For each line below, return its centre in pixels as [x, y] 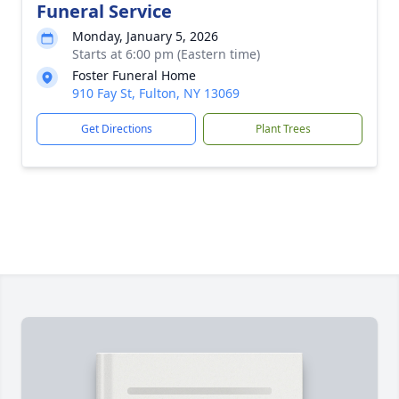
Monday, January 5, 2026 [145, 36]
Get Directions [116, 129]
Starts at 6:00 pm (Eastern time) [166, 54]
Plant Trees [283, 129]
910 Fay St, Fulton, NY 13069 [156, 93]
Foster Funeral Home [134, 75]
